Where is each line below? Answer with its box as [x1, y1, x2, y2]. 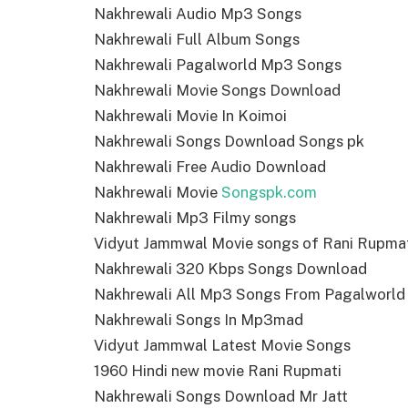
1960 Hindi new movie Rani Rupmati [94, 362, 342, 381]
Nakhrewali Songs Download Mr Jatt [94, 387, 348, 406]
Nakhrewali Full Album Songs [94, 30, 300, 49]
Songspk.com [221, 183, 317, 202]
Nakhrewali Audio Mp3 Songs [94, 5, 301, 24]
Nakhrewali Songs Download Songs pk [94, 132, 364, 151]
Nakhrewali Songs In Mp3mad [94, 311, 303, 330]
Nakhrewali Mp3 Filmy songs [94, 209, 296, 228]
